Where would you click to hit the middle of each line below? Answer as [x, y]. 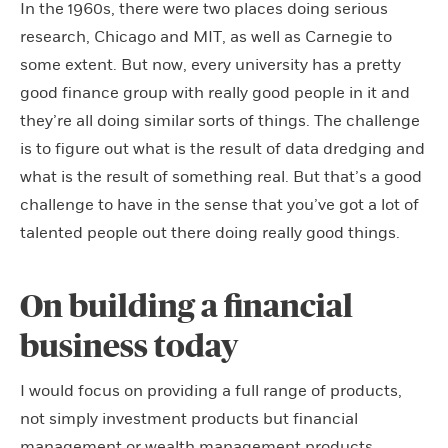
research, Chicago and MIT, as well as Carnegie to [206, 36]
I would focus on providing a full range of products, [211, 390]
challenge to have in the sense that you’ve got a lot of [219, 204]
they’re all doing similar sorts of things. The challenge [220, 120]
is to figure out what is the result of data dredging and [222, 148]
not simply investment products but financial [189, 418]
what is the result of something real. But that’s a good [221, 176]
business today [129, 346]
